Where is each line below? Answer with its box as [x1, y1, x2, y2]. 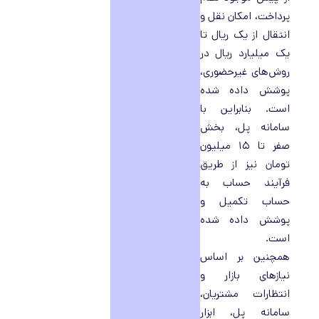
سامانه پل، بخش [199, 120, 290, 135]
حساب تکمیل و [199, 194, 290, 209]
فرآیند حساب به [199, 175, 290, 190]
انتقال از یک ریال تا [199, 27, 290, 42]
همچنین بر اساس [199, 249, 290, 264]
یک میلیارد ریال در [199, 46, 290, 61]
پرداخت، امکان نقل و [199, 9, 290, 23]
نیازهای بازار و [199, 268, 290, 283]
